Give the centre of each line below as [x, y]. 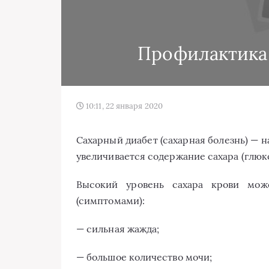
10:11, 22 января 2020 [123, 106]
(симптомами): [111, 201]
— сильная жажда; [118, 229]
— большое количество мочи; [144, 257]
